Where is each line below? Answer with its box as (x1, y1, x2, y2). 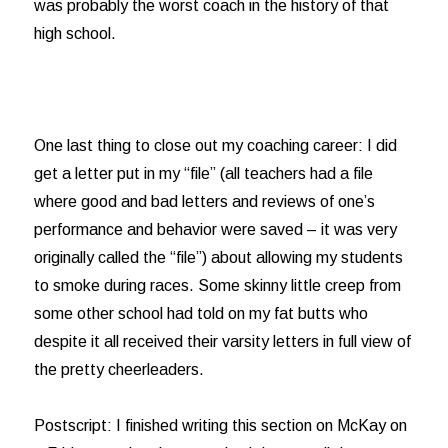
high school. (34, 25, 117, 42)
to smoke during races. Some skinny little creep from (34, 277, 402, 294)
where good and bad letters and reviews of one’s (34, 193, 376, 210)
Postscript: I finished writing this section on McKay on (34, 417, 408, 434)
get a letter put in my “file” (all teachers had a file (34, 165, 374, 182)
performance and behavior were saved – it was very (34, 221, 398, 238)
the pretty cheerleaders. (34, 361, 205, 378)
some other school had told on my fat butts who (34, 305, 369, 322)
